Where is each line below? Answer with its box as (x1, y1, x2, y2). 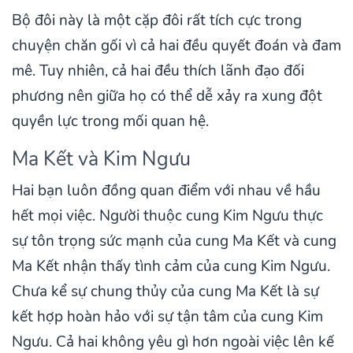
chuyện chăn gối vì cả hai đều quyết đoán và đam (12, 35, 341, 56)
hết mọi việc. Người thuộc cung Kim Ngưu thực (12, 205, 323, 226)
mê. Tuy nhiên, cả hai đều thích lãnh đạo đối (12, 60, 304, 81)
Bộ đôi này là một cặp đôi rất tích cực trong (12, 9, 302, 31)
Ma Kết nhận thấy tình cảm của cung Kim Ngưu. (12, 255, 330, 277)
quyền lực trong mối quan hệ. (12, 110, 209, 132)
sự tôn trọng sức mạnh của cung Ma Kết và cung (12, 230, 336, 251)
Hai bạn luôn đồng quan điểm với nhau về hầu (12, 180, 321, 201)
